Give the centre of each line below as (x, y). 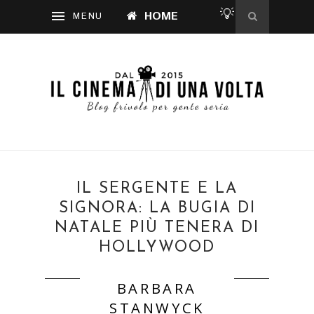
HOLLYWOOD (157, 248)
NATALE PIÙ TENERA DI (157, 228)
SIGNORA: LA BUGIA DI (157, 209)
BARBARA (157, 288)
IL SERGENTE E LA (157, 189)
